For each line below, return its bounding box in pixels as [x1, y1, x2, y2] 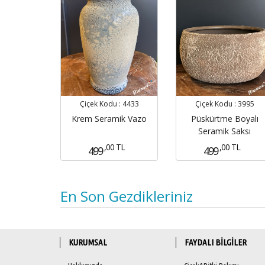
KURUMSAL [69, 237, 107, 247]
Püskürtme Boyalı [190, 112, 258, 124]
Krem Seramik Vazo [72, 112, 147, 124]
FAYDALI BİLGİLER [185, 237, 247, 247]
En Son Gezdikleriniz [60, 186, 193, 206]
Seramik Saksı [198, 125, 251, 137]
